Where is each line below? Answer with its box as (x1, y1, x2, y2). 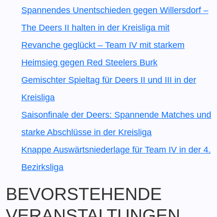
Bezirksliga (21, 162, 63, 172)
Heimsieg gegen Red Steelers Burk (21, 58, 157, 68)
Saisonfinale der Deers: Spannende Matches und (21, 110, 211, 120)
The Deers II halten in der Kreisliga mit (21, 23, 170, 33)
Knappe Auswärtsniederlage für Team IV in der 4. (21, 145, 211, 155)
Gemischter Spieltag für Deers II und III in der (21, 75, 196, 85)
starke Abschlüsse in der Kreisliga (21, 127, 152, 138)
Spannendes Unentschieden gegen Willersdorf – (21, 5, 208, 15)
